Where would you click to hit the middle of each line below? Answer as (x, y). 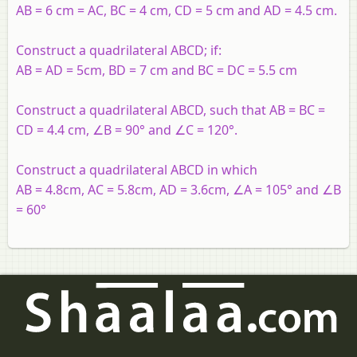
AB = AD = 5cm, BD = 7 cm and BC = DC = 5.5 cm (157, 70)
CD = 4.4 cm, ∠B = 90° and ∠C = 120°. (127, 129)
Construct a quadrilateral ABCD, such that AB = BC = (171, 110)
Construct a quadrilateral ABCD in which (137, 169)
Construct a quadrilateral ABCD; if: (119, 50)
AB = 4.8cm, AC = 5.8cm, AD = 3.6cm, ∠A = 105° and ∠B (178, 189)
